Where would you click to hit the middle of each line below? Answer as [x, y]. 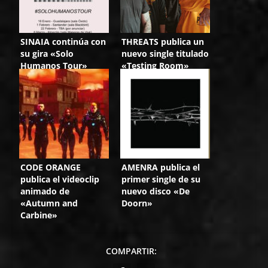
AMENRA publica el [161, 167]
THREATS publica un [163, 41]
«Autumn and [49, 203]
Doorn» [137, 203]
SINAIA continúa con [63, 41]
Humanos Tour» [54, 65]
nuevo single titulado [165, 53]
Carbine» [39, 215]
